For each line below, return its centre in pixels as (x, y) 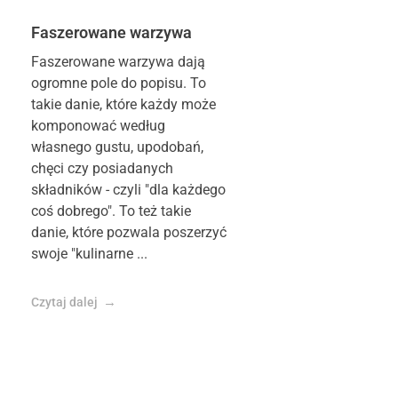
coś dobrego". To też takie (111, 211)
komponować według (98, 125)
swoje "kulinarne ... (89, 253)
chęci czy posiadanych (102, 168)
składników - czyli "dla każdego (128, 189)
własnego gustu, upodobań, (117, 147)
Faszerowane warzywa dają (118, 61)
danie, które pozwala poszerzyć (129, 232)
